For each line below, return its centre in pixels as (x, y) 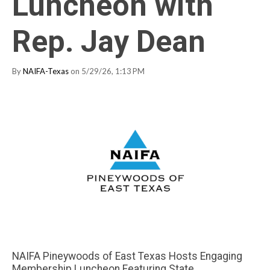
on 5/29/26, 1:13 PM (107, 71)
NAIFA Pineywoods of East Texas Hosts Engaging (127, 256)
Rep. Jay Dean (109, 41)
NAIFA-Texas (46, 71)
